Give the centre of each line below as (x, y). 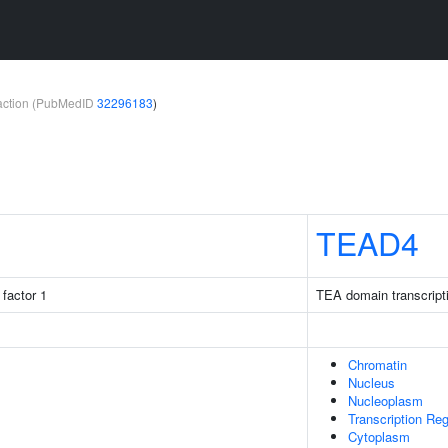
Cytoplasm (379, 436)
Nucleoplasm (385, 400)
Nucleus (371, 382)
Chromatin (377, 364)
